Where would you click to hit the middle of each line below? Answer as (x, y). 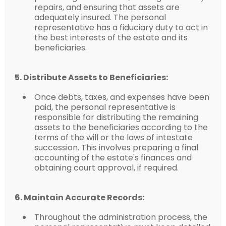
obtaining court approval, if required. (106, 167)
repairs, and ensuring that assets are (107, 7)
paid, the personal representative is (105, 107)
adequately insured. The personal (100, 17)
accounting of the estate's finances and (113, 157)
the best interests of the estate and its (111, 37)
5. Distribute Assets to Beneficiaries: (91, 77)
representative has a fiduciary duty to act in (121, 27)
